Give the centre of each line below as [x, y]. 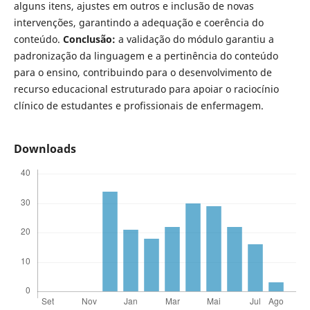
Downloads [45, 149]
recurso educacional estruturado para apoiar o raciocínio [146, 89]
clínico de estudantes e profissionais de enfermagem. [138, 106]
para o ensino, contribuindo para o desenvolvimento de [143, 73]
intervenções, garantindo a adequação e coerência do [138, 23]
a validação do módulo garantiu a [194, 39]
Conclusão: [89, 39]
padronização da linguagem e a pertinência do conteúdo [146, 56]
